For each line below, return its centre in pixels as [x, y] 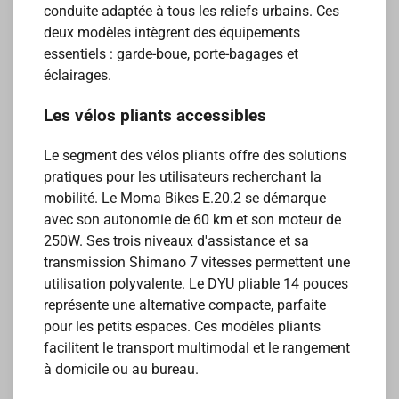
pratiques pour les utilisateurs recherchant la [183, 176]
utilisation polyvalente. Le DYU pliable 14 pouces [196, 283]
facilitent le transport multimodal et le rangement [197, 347]
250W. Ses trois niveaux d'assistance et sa [177, 240]
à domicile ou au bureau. [122, 369]
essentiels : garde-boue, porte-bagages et [171, 54]
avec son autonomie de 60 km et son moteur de [193, 219]
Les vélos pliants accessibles [155, 115]
